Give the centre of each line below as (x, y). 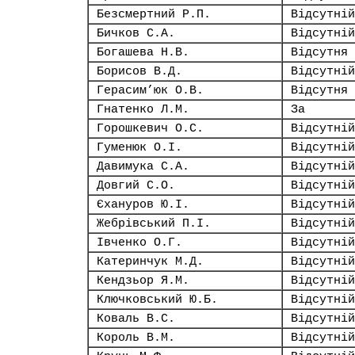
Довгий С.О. (136, 185)
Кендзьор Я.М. (143, 281)
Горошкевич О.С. (150, 128)
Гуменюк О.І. (139, 147)
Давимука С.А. (143, 166)
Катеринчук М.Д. (150, 261)
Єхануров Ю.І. (143, 204)
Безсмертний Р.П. (154, 14)
